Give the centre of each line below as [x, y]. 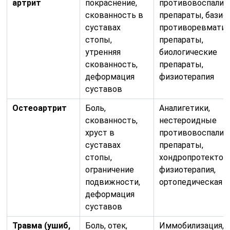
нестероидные [188, 120]
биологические [188, 52]
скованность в [114, 15]
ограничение [110, 169]
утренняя [103, 52]
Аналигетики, [185, 108]
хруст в [100, 132]
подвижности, [113, 182]
